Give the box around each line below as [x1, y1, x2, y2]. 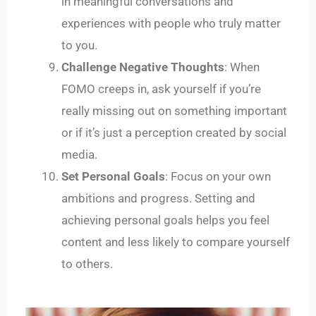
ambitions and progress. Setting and [61, 191, 256, 206]
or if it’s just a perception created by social [61, 126, 287, 140]
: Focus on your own [165, 169, 272, 184]
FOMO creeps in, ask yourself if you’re [61, 82, 262, 97]
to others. [61, 257, 114, 272]
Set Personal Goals [61, 169, 166, 184]
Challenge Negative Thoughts [61, 60, 225, 75]
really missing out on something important [61, 104, 288, 119]
